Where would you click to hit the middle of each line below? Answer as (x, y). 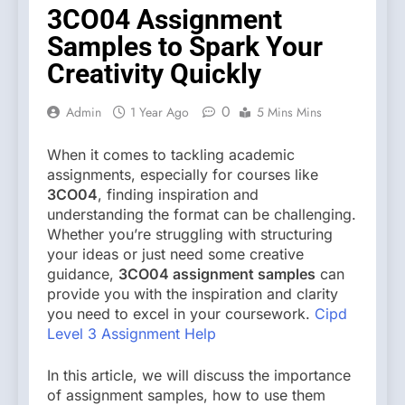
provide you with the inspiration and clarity (193, 293)
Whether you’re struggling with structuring (190, 234)
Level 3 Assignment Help (132, 333)
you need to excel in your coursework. (181, 313)
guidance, (83, 273)
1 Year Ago (160, 112)
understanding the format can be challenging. (202, 214)
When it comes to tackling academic (171, 154)
